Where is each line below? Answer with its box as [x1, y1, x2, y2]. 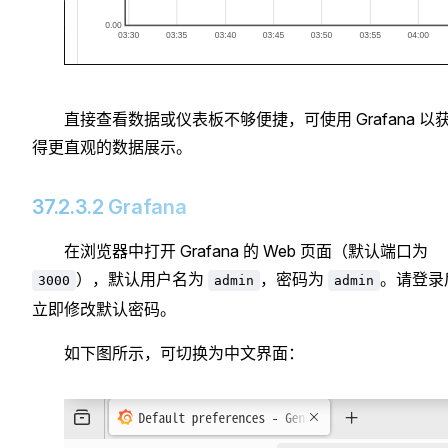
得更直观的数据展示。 [32, 136, 192, 157]
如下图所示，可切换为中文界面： [64, 342, 304, 363]
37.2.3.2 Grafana [32, 194, 187, 219]
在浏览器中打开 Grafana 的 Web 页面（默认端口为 [64, 240, 428, 261]
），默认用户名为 [76, 268, 208, 289]
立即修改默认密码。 [32, 298, 176, 319]
